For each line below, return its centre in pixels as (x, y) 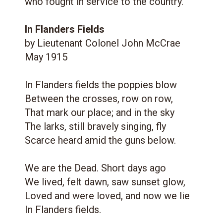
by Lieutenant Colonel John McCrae (103, 43)
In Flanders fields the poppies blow (101, 84)
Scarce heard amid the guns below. (100, 140)
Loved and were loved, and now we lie (107, 195)
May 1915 (46, 57)
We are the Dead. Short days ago (95, 168)
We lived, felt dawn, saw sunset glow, (105, 182)
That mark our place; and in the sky (100, 112)
